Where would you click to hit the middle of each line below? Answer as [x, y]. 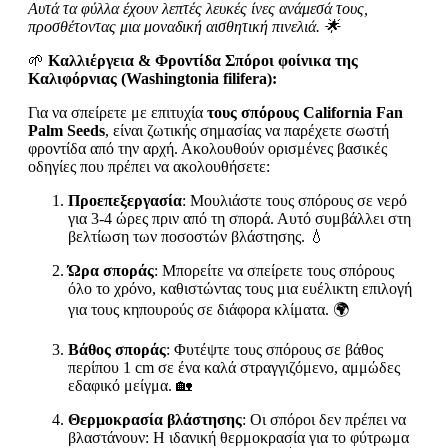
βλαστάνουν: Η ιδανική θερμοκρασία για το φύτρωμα [238, 437]
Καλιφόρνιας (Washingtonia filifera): [152, 78]
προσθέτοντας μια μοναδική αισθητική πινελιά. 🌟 [184, 26]
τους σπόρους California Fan [305, 112]
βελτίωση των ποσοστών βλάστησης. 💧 [196, 236]
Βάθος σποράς [117, 349]
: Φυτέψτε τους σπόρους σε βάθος [274, 349]
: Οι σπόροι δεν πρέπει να [324, 419]
